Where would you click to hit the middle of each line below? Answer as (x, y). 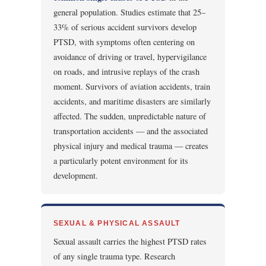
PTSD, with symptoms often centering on (124, 42)
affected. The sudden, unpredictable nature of (129, 116)
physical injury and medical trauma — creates (131, 145)
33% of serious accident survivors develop (125, 27)
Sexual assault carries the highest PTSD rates (130, 242)
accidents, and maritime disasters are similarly (132, 101)
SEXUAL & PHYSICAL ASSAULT (117, 224)
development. (75, 175)
